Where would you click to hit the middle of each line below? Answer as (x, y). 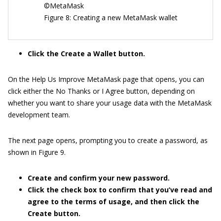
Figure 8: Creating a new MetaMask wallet (110, 17)
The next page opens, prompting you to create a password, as (108, 140)
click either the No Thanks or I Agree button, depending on (101, 91)
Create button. (54, 213)
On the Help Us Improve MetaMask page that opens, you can (106, 79)
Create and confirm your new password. (99, 178)
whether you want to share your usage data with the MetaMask (110, 103)
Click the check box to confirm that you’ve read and (120, 189)
